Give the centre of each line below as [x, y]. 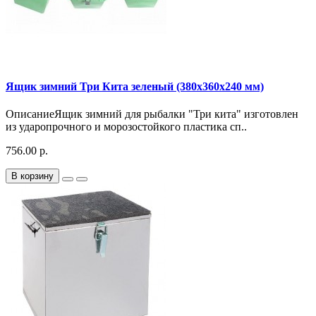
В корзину [32, 176]
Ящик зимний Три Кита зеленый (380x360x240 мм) [135, 86]
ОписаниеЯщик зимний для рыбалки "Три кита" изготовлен [152, 114]
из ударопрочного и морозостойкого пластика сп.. [126, 126]
